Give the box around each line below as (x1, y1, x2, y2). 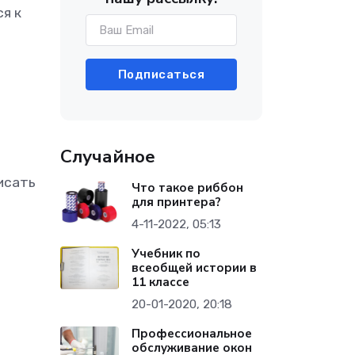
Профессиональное (132, 326, 253, 342)
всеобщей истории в (132, 260, 258, 276)
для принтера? (132, 194, 222, 210)
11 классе (132, 274, 190, 290)
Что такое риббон (132, 180, 244, 196)
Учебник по (132, 246, 201, 261)
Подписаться (117, 67, 205, 82)
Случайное (60, 144, 155, 169)
